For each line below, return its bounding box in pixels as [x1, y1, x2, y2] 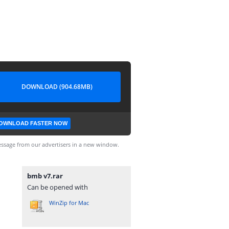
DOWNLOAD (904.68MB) [21, 82, 93, 91]
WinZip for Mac [49, 199, 89, 207]
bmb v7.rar [27, 171, 63, 180]
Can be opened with [27, 182, 88, 192]
